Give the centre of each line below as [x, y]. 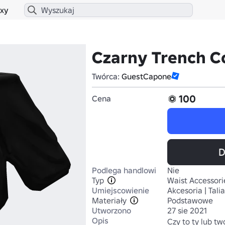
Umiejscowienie [121, 190]
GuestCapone [146, 76]
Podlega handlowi [124, 170]
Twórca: [107, 76]
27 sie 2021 [187, 210]
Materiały [109, 200]
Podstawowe [190, 200]
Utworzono [111, 210]
